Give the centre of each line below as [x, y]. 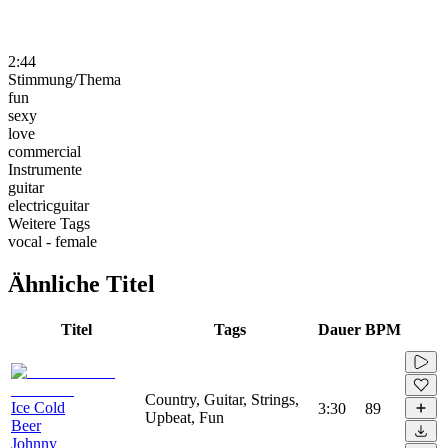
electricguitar [48, 205]
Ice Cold [38, 407]
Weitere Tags [49, 223]
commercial [44, 151]
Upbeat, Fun [184, 417]
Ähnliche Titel [81, 283]
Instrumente [45, 169]
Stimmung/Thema [64, 79]
